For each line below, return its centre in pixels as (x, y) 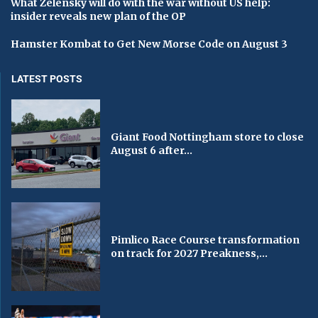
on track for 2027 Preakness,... (190, 253)
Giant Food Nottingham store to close (208, 137)
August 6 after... (152, 150)
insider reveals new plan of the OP (98, 16)
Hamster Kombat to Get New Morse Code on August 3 (149, 44)
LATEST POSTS (47, 78)
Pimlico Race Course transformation (205, 240)
